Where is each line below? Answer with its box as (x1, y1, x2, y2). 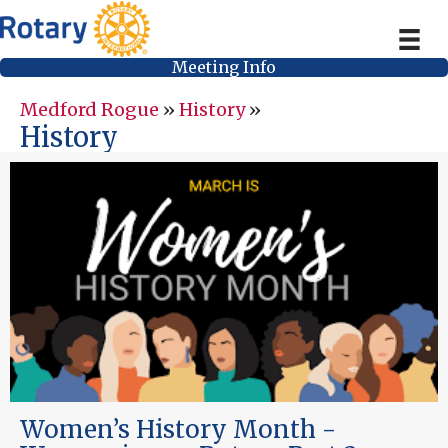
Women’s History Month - (20, 414, 336, 445)
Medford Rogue (20, 98, 159, 122)
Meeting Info (172, 57, 276, 78)
